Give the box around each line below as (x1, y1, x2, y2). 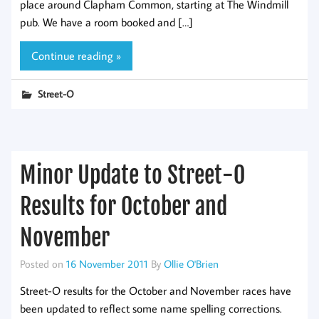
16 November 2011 (66, 256, 148, 271)
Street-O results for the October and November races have (20, 283, 291, 298)
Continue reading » (31, 48, 121, 63)
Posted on (20, 256, 66, 271)
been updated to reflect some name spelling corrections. (20, 300, 282, 315)
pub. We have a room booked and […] (20, 14, 193, 29)
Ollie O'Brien (164, 256, 219, 271)
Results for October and (20, 192, 227, 221)
